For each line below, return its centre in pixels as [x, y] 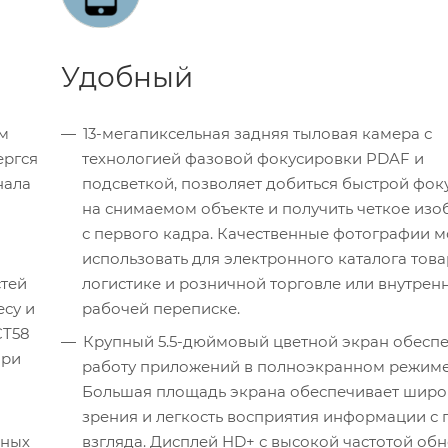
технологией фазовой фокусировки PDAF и [253, 159]
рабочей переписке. [161, 309]
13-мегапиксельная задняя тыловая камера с [257, 134]
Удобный [127, 77]
